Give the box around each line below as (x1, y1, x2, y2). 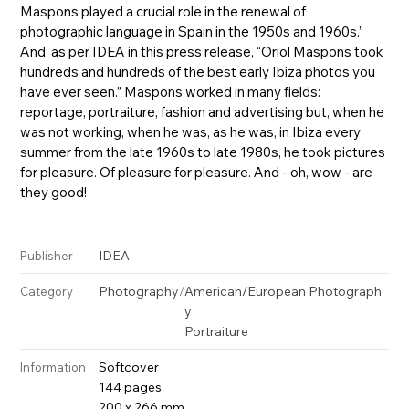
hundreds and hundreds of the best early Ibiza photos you (20, 62, 376, 80)
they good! (20, 183, 88, 201)
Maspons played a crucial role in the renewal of (20, 2, 307, 20)
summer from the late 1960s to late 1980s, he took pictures (20, 142, 386, 161)
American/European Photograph (184, 282, 383, 299)
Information (20, 359, 87, 374)
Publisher (20, 247, 74, 263)
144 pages (99, 378, 163, 395)
